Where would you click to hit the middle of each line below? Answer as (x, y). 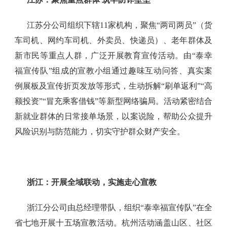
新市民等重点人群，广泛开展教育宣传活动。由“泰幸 (113, 56)
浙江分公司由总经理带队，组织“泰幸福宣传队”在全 (120, 208)
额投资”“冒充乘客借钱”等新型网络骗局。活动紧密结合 (113, 101)
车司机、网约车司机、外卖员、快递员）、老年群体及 (113, 41)
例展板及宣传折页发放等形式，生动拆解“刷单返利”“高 (113, 86)
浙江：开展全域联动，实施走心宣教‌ (91, 182)
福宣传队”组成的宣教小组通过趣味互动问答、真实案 (113, 71)
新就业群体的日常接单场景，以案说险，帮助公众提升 (113, 117)
